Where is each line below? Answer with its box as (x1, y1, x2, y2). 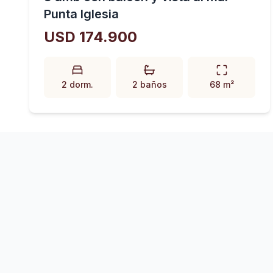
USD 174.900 (44, 28, 137, 46)
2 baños (132, 79, 167, 90)
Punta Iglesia (44, 7, 119, 21)
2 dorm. (62, 79, 94, 90)
